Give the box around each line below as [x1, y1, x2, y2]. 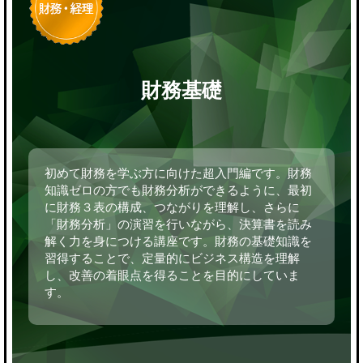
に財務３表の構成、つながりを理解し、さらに [45, 200, 300, 215]
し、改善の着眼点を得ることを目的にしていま [45, 268, 300, 283]
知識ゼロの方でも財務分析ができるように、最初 [45, 183, 312, 198]
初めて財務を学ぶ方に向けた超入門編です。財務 [45, 166, 312, 181]
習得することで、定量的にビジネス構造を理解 [45, 251, 300, 266]
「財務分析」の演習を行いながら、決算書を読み [45, 217, 312, 232]
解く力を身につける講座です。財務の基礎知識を [45, 234, 312, 249]
